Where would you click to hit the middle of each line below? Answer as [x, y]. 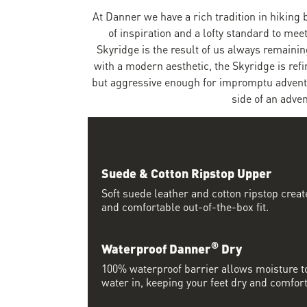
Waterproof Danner [156, 247]
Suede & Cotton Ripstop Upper [187, 172]
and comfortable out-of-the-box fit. [185, 206]
